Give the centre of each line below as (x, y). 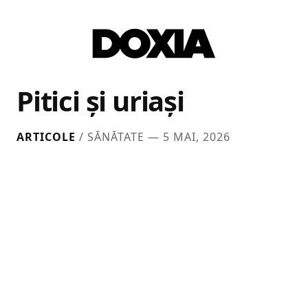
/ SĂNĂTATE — (119, 137)
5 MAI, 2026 (197, 137)
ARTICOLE (46, 137)
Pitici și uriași (100, 101)
